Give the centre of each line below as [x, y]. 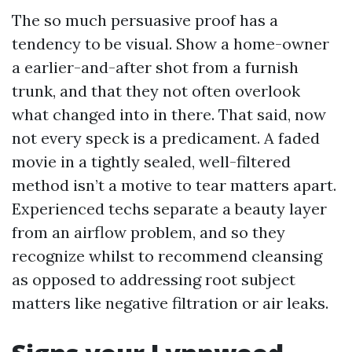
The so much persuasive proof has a [145, 20]
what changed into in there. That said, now [169, 114]
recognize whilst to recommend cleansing [167, 256]
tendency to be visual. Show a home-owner [170, 44]
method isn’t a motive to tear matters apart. [174, 185]
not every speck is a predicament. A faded [166, 138]
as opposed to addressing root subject [154, 279]
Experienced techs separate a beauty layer [169, 209]
